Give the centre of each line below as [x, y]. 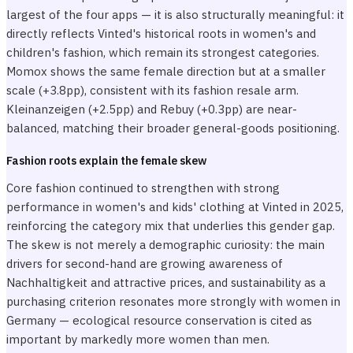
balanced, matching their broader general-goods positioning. [173, 128]
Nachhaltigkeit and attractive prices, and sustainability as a [166, 282]
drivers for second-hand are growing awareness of [145, 264]
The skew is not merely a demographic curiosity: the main [165, 245]
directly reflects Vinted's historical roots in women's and [161, 33]
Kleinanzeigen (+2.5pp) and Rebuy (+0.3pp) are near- [152, 109]
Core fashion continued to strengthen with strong [143, 188]
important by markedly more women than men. [138, 339]
